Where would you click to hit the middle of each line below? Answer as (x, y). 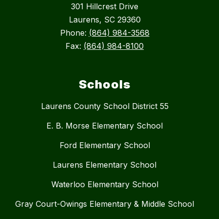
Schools (105, 85)
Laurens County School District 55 (105, 106)
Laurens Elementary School (105, 165)
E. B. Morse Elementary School (105, 126)
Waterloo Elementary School (105, 185)
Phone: (74, 33)
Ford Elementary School (105, 145)
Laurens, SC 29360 (105, 20)
